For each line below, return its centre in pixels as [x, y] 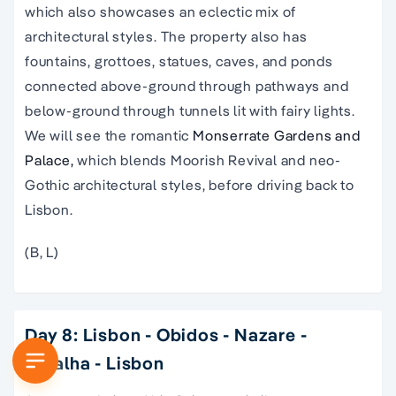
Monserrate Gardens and [277, 136]
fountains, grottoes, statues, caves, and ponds [179, 61]
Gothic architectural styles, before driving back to [190, 185]
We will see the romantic [109, 136]
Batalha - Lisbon [95, 363]
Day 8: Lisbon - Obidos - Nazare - [166, 335]
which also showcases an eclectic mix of [161, 12]
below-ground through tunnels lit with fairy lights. [190, 111]
